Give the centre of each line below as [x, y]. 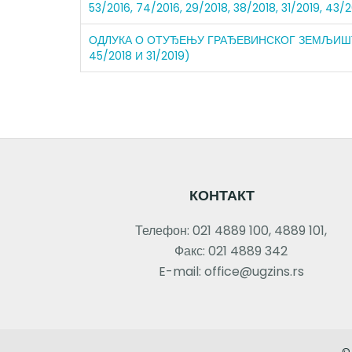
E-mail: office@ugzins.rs [231, 271]
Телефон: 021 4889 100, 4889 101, [231, 231]
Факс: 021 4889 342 [231, 251]
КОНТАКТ [222, 195]
